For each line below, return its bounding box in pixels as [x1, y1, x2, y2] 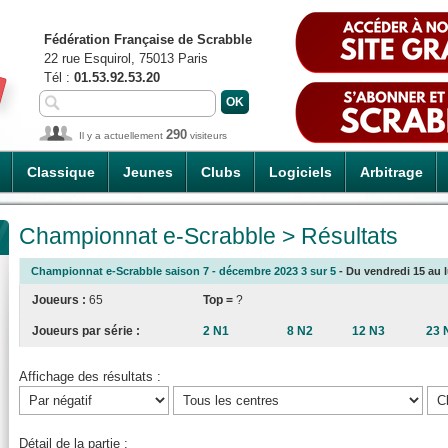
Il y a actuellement [79, 130, 166, 141]
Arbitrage [360, 164, 423, 180]
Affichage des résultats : [19, 368, 161, 384]
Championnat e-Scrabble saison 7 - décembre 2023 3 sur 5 [31, 265, 336, 278]
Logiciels [269, 164, 332, 180]
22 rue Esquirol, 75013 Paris [44, 51, 208, 66]
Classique [27, 164, 95, 180]
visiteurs [187, 130, 227, 141]
